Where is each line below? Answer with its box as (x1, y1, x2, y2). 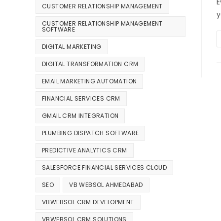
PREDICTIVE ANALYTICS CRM (42, 146, 127, 155)
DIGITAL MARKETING (42, 42, 102, 51)
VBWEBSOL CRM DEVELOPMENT (42, 198, 134, 207)
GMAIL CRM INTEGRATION (42, 111, 119, 120)
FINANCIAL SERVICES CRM (42, 94, 120, 103)
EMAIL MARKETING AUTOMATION (42, 77, 137, 86)
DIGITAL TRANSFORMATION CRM (42, 60, 139, 69)
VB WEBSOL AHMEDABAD (69, 181, 143, 189)
